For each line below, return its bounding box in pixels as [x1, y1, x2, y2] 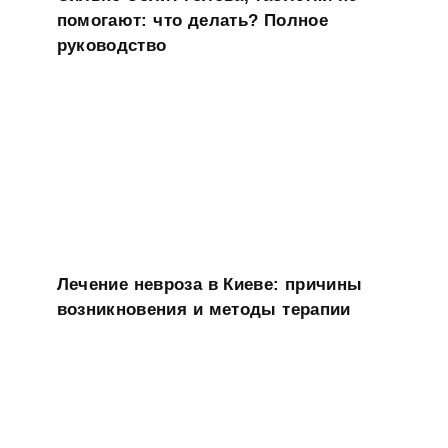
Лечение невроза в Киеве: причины [56, 274, 363, 294]
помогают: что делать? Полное [56, 10, 328, 30]
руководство [56, 35, 167, 55]
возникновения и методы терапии [56, 299, 351, 319]
